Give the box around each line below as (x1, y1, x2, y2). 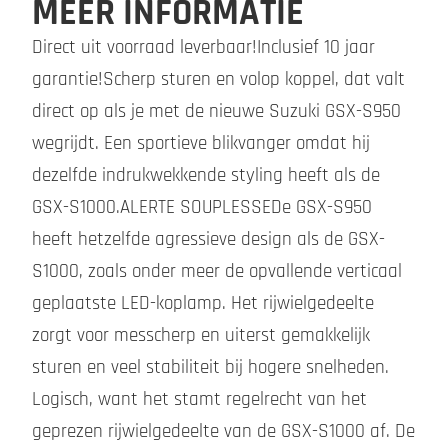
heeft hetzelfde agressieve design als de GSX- (32, 227, 385, 253)
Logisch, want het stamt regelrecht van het (32, 387, 367, 413)
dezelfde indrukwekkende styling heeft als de (32, 163, 380, 189)
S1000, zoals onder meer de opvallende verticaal (32, 259, 402, 285)
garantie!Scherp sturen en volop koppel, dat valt (32, 67, 405, 93)
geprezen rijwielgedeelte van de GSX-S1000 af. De (32, 419, 415, 445)
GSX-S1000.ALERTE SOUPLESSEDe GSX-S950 (32, 195, 372, 221)
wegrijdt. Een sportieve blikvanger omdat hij (32, 131, 370, 157)
